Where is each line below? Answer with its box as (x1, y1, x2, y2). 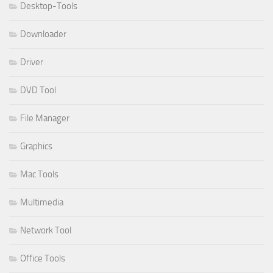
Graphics (20, 141, 52, 152)
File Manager (20, 113, 69, 124)
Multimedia (20, 197, 63, 208)
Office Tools (20, 253, 65, 264)
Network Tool (20, 225, 71, 236)
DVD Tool (20, 85, 56, 96)
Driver (20, 57, 43, 68)
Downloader (20, 29, 66, 40)
